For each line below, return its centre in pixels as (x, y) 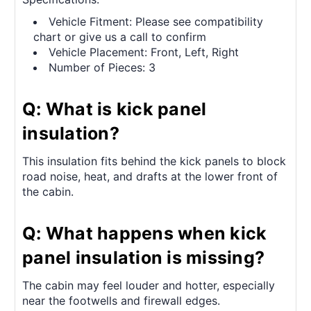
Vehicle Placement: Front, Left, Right (144, 52)
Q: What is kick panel (115, 109)
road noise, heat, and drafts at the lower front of (150, 177)
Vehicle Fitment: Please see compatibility (156, 22)
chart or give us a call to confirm (120, 37)
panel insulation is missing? (143, 258)
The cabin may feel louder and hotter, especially (149, 286)
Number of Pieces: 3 (102, 68)
